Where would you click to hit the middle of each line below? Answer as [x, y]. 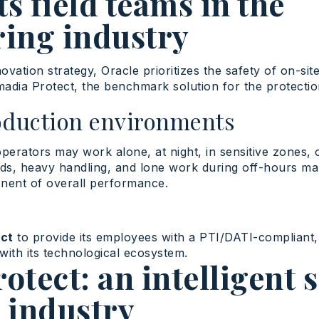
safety [243, 71]
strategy [71, 71]
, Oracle [118, 71]
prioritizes [171, 71]
